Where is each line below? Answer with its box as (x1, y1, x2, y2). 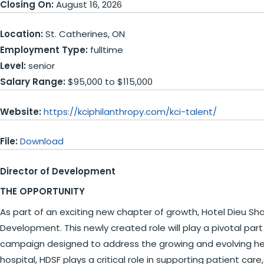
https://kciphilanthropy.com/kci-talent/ (44, 105, 217, 118)
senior (26, 60, 55, 72)
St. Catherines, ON (43, 28, 125, 40)
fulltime (88, 44, 123, 56)
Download (20, 135, 64, 147)
